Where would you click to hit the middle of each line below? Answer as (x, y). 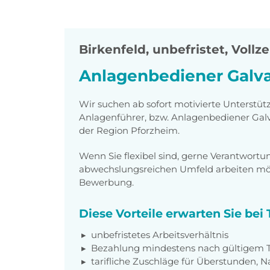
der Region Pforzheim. (129, 130)
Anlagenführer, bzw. (124, 117)
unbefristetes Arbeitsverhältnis (160, 234)
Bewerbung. (106, 182)
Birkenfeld (112, 50)
